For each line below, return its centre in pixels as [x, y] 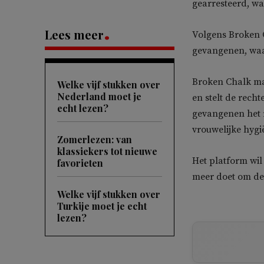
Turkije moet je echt [102, 206]
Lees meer [74, 34]
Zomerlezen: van [95, 139]
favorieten [80, 163]
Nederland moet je [99, 96]
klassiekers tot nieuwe [107, 151]
